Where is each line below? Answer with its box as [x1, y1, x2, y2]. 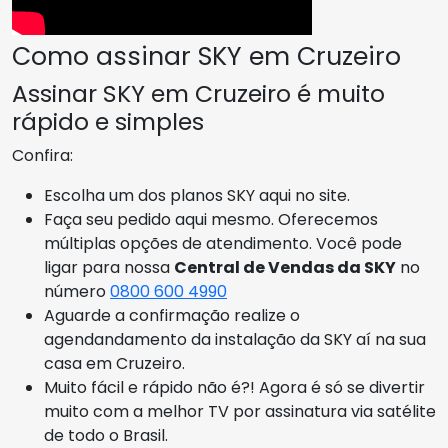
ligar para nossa [44, 255, 174, 279]
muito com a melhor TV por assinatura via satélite [44, 399, 436, 423]
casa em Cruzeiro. [44, 351, 185, 375]
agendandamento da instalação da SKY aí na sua [44, 327, 426, 351]
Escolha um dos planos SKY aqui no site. [44, 183, 350, 207]
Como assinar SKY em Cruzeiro [12, 38, 401, 74]
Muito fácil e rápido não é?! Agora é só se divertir [44, 375, 425, 399]
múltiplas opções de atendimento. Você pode [44, 231, 402, 255]
